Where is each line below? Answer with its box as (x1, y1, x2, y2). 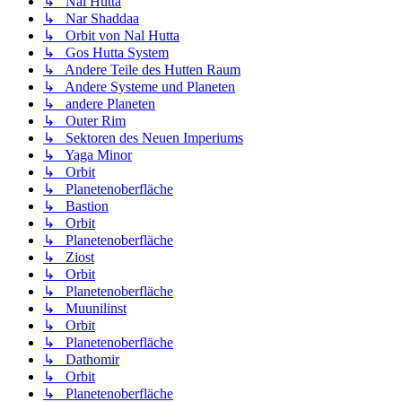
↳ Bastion (43, 198, 109, 214)
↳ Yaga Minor (43, 147, 132, 163)
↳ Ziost (43, 249, 94, 266)
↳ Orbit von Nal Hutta (43, 28, 179, 44)
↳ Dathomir (43, 352, 119, 368)
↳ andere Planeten (43, 96, 155, 112)
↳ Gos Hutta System (43, 45, 169, 61)
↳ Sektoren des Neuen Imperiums (43, 130, 243, 146)
